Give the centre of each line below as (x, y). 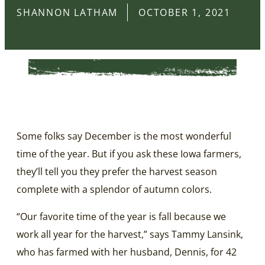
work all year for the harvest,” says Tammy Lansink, (130, 234)
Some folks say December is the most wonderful (124, 136)
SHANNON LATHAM (67, 12)
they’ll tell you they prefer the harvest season (117, 171)
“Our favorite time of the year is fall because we (121, 216)
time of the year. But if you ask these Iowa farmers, (129, 153)
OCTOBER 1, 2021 (185, 12)
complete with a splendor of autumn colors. (114, 189)
